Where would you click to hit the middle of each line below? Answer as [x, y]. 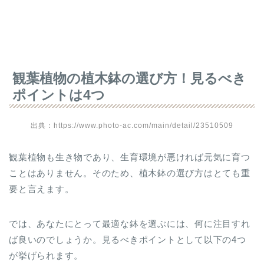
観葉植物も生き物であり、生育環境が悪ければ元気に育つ [130, 157]
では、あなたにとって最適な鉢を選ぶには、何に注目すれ [130, 224]
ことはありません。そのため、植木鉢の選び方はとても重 [130, 173]
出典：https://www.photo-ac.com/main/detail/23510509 [132, 126]
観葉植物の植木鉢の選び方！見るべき [129, 78]
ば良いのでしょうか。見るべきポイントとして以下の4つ [128, 240]
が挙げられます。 [46, 255]
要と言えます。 [42, 189]
